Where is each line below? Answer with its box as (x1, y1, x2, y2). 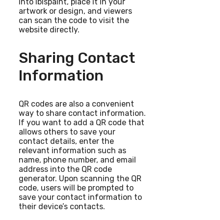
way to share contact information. (19, 108, 146, 118)
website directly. (19, 25, 80, 34)
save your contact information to (19, 192, 142, 202)
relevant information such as (19, 145, 126, 155)
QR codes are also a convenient (19, 99, 134, 109)
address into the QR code (19, 164, 112, 174)
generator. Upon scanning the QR (19, 173, 141, 183)
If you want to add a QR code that (19, 117, 144, 127)
